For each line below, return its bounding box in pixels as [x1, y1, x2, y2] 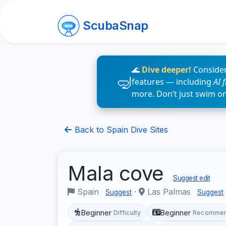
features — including [132, 76, 213, 87]
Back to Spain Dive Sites [72, 125, 168, 135]
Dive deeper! [142, 64, 191, 75]
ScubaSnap [83, 18, 148, 33]
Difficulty [114, 208, 141, 216]
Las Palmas [145, 187, 193, 197]
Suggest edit [173, 174, 210, 182]
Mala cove [68, 161, 169, 186]
